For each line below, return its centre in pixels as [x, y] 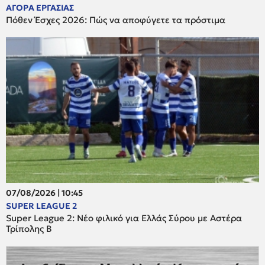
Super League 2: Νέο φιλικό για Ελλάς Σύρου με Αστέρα [124, 218]
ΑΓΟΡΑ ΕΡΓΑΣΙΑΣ [40, 7]
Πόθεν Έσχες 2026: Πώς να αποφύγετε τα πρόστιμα [116, 20]
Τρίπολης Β [29, 228]
